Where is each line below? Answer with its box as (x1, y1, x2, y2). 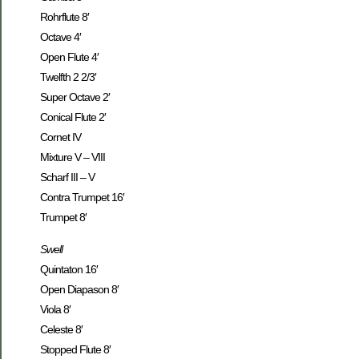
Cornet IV (40, 131, 81, 144)
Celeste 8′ (40, 322, 83, 336)
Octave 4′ (40, 30, 81, 44)
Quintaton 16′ (40, 262, 98, 276)
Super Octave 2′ (40, 91, 110, 104)
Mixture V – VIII (40, 151, 105, 164)
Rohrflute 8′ (40, 10, 89, 24)
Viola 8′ (40, 302, 71, 316)
